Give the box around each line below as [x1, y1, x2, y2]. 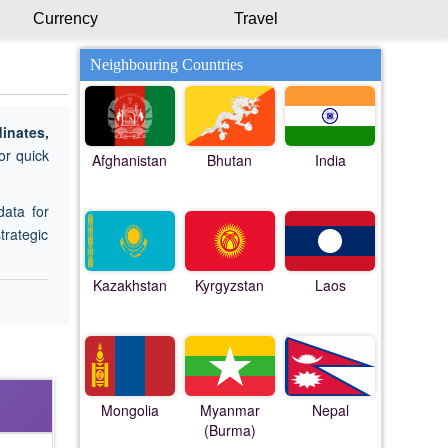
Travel [234, 10, 278, 27]
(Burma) [203, 420, 256, 440]
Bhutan [207, 150, 253, 170]
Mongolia [100, 400, 159, 420]
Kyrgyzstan [195, 275, 265, 295]
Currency [33, 10, 98, 27]
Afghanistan [92, 150, 168, 170]
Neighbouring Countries [89, 56, 243, 73]
